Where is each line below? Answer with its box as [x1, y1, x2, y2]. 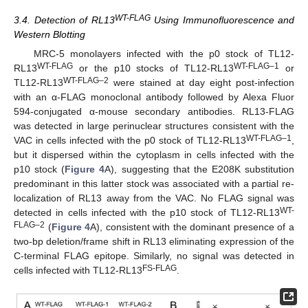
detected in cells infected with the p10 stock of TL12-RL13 [14, 207, 280, 219]
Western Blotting [14, 29, 85, 41]
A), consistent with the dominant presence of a [90, 221, 295, 233]
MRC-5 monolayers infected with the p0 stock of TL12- [33, 48, 294, 60]
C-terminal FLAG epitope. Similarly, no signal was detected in [14, 250, 294, 262]
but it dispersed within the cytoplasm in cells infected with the [14, 149, 294, 161]
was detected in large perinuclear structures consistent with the [14, 120, 294, 132]
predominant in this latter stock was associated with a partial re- [14, 178, 294, 190]
